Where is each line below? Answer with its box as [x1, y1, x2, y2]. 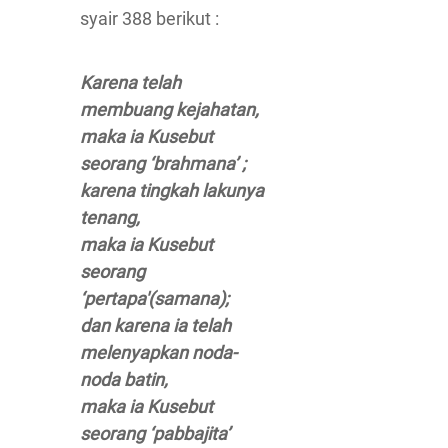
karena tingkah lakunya [80, 180, 264, 201]
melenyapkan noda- [80, 342, 237, 363]
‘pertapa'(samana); [80, 288, 229, 309]
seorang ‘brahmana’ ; [80, 153, 246, 174]
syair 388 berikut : [80, 8, 219, 29]
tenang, [80, 207, 140, 228]
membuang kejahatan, [80, 99, 259, 120]
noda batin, [80, 369, 168, 390]
